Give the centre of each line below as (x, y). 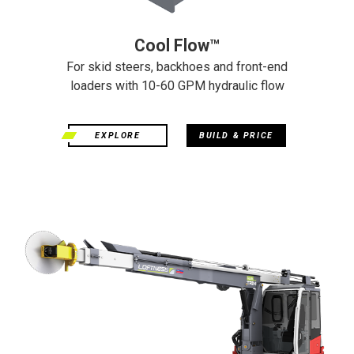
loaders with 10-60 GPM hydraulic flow (177, 85)
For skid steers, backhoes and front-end (177, 66)
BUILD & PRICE (236, 135)
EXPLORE (118, 135)
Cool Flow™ (177, 45)
